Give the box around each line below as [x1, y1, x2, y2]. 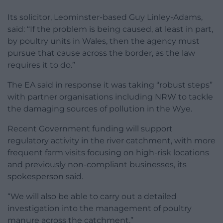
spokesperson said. [7, 171, 83, 181]
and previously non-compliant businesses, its [7, 159, 187, 169]
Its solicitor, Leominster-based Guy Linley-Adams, [7, 12, 203, 22]
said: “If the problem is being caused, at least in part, [7, 24, 213, 34]
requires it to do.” [7, 60, 75, 70]
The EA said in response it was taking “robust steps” [7, 80, 213, 90]
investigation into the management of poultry [7, 203, 192, 213]
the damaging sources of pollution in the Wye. [7, 104, 192, 113]
